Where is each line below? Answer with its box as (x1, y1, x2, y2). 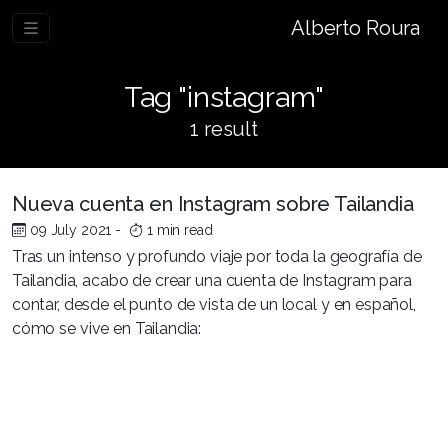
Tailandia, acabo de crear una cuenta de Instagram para (12, 271, 412, 290)
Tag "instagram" (123, 80, 325, 114)
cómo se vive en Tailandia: (12, 319, 202, 338)
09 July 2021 (30, 222, 112, 238)
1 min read (147, 222, 213, 238)
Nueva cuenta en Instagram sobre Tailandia (12, 192, 414, 216)
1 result (190, 117, 258, 141)
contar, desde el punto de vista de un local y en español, (12, 295, 416, 314)
